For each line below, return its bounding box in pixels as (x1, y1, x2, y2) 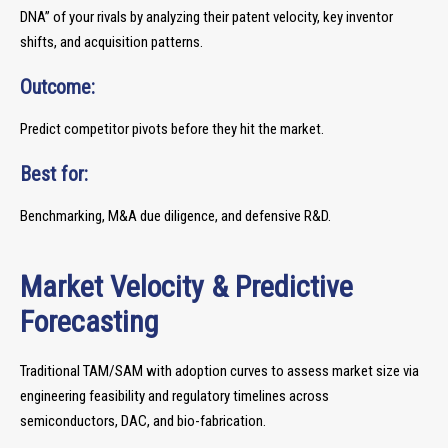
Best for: (20, 162, 88, 186)
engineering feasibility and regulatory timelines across (20, 387, 329, 405)
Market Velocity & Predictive (20, 269, 353, 304)
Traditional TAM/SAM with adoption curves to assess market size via (20, 362, 419, 380)
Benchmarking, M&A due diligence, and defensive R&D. (20, 207, 331, 225)
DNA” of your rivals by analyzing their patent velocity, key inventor (20, 8, 393, 26)
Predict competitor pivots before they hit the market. (20, 120, 324, 138)
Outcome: (20, 75, 95, 99)
